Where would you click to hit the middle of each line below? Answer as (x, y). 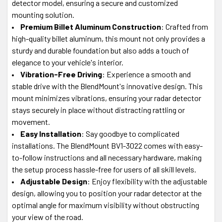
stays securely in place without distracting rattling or (98, 110)
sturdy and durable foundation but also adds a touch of (101, 50)
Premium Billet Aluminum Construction (91, 26)
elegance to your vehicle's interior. (68, 62)
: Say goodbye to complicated (130, 133)
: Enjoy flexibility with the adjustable (147, 181)
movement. (31, 121)
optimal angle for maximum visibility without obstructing (106, 205)
